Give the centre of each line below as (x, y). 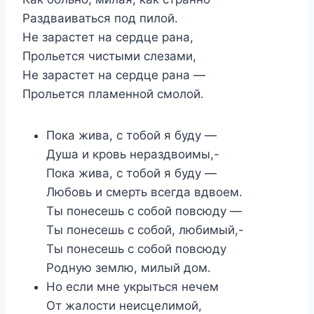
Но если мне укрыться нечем (132, 286)
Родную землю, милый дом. (129, 267)
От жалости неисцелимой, (124, 305)
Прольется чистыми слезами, (109, 56)
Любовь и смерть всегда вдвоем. (144, 192)
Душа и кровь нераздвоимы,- (133, 154)
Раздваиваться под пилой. (100, 18)
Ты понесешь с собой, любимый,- (145, 230)
